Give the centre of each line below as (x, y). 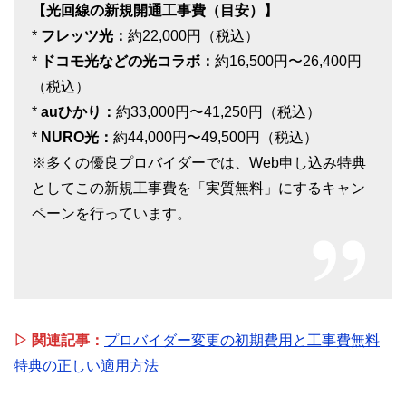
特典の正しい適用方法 (86, 366)
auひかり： (78, 112)
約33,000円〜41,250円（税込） (218, 112)
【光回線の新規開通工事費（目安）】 (155, 11)
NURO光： (77, 138)
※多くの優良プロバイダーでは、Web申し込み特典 (199, 163)
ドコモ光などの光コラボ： (128, 62)
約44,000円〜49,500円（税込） (216, 138)
